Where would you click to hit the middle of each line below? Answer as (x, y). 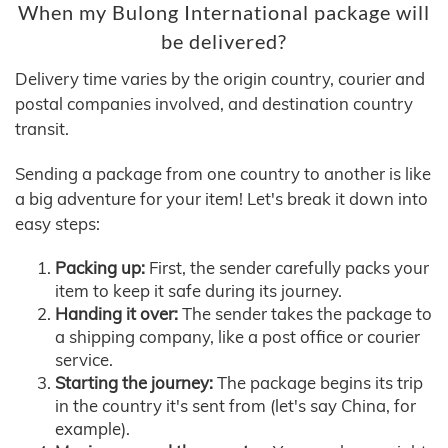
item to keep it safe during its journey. (198, 291)
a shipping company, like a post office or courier (237, 337)
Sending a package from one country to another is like (223, 174)
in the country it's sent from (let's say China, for (235, 406)
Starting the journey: (134, 383)
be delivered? (224, 42)
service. (84, 360)
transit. (42, 129)
